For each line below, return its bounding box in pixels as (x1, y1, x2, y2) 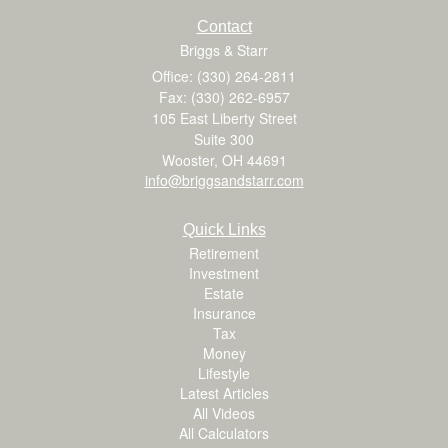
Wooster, (161, 149, 218, 170)
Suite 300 (194, 128, 254, 149)
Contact (196, 17, 252, 35)
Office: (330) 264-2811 (152, 65, 296, 86)
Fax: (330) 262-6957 (158, 86, 290, 107)
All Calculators (179, 422, 269, 443)
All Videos (193, 402, 255, 423)
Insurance (192, 302, 256, 323)
